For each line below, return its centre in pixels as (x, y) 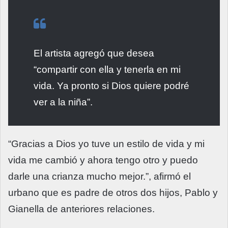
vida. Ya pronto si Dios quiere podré (111, 86)
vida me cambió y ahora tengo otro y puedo (103, 160)
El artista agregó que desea (94, 53)
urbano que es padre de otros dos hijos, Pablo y (113, 193)
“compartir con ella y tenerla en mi (107, 70)
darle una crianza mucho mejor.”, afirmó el (99, 177)
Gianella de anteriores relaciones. (81, 209)
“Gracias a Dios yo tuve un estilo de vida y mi (106, 144)
